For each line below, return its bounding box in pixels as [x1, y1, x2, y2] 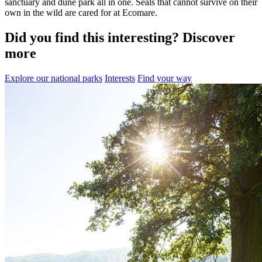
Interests [105, 73, 135, 84]
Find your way [137, 73, 192, 84]
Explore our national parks [5, 73, 102, 84]
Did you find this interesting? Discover [5, 30, 235, 46]
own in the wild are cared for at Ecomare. [5, 8, 157, 18]
